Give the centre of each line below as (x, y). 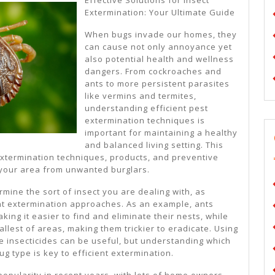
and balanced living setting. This (154, 145)
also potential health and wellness (159, 59)
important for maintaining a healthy (161, 132)
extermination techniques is (145, 120)
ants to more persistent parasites (157, 83)
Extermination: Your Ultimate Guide (160, 12)
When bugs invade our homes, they (161, 34)
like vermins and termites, (141, 95)
